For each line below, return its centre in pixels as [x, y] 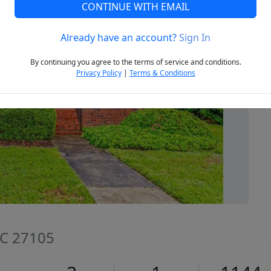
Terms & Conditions [162, 73]
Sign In [195, 38]
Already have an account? [120, 38]
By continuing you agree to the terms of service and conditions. [135, 62]
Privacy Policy [99, 73]
